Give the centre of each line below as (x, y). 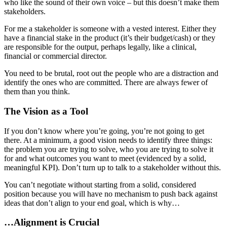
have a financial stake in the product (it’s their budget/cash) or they (110, 38)
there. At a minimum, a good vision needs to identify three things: (108, 140)
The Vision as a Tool (46, 111)
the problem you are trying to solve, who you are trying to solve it (109, 149)
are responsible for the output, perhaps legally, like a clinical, (100, 47)
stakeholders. (25, 12)
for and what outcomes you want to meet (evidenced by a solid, (105, 158)
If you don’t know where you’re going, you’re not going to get (104, 131)
